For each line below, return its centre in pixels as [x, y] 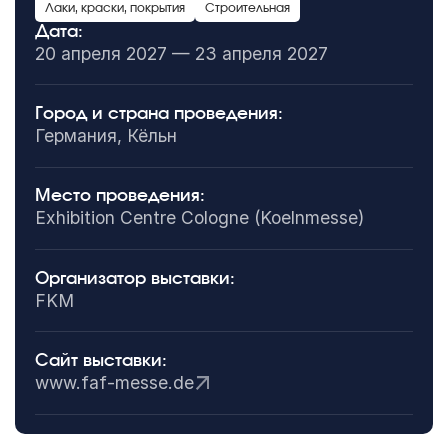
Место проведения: [119, 196]
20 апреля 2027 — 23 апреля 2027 [181, 53]
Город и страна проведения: [158, 113]
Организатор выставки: [134, 278]
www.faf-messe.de [114, 382]
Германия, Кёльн [105, 135]
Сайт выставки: [100, 360]
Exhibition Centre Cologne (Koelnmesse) [199, 218]
